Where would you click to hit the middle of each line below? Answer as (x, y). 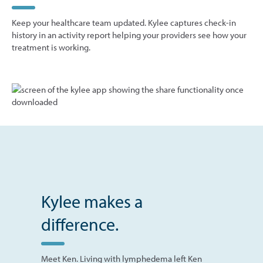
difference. (80, 225)
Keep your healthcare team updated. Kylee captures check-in (124, 23)
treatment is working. (51, 48)
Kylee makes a (92, 202)
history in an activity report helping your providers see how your (129, 35)
